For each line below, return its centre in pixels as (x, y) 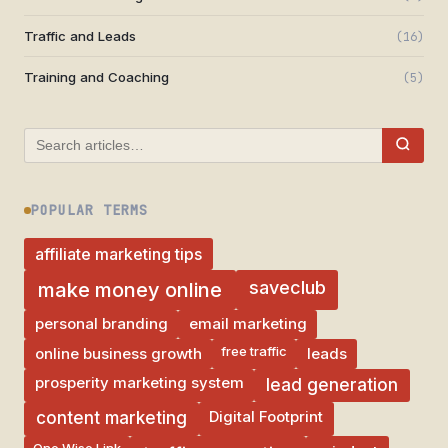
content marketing (111, 418)
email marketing (247, 324)
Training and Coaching (96, 76)
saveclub (287, 288)
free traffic (254, 351)
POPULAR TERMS (89, 209)
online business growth (118, 353)
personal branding (101, 324)
